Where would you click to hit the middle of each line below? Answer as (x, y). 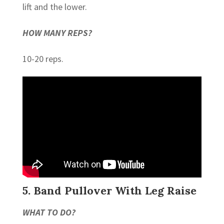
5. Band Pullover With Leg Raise (109, 190)
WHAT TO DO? (49, 212)
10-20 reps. (43, 58)
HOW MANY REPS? (57, 32)
